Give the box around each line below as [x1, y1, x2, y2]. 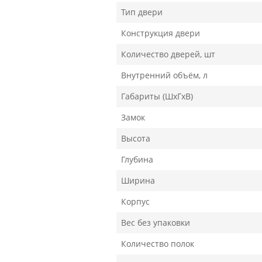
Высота [121, 133, 150, 144]
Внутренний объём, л [121, 70, 208, 81]
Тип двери [121, 6, 163, 18]
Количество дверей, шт [121, 49, 215, 60]
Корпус [121, 196, 150, 207]
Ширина [121, 175, 155, 186]
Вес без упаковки [121, 217, 190, 228]
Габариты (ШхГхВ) [121, 91, 193, 102]
